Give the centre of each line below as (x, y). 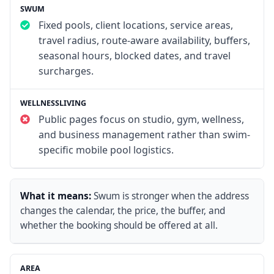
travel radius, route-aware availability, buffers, (144, 41)
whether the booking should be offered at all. (119, 226)
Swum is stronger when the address (171, 196)
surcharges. (66, 71)
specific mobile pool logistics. (106, 150)
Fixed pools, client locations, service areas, (135, 25)
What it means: (56, 196)
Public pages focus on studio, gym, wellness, (141, 120)
